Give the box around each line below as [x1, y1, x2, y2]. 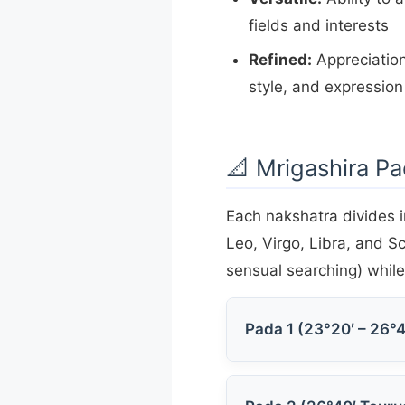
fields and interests [248, 15, 389, 34]
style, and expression [248, 77, 403, 96]
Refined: [248, 50, 312, 69]
